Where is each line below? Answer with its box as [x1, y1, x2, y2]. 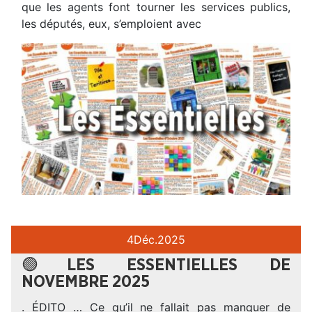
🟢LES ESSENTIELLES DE [22, 256, 290, 274]
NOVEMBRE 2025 [22, 273, 150, 290]
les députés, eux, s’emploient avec [22, 16, 201, 31]
